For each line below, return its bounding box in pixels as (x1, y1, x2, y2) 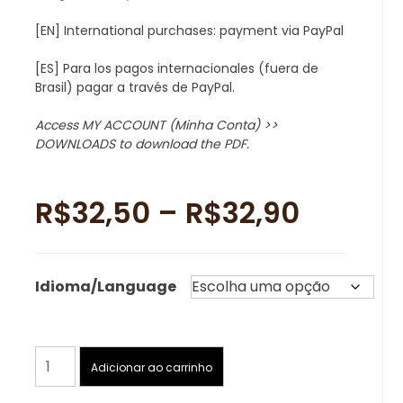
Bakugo (33, 367, 86, 388)
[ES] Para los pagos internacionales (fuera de (34, 59, 318, 77)
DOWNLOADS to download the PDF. (34, 135, 249, 153)
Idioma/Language (34, 276, 176, 297)
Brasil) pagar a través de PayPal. (34, 78, 235, 96)
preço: (298, 278, 391, 318)
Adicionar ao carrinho (90, 359, 212, 375)
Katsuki (33, 345, 85, 366)
